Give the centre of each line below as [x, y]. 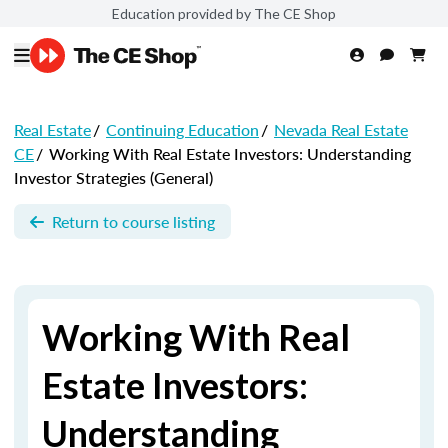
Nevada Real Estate [341, 129]
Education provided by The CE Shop [224, 13]
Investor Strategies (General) [113, 177]
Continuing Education [182, 129]
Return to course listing [133, 221]
